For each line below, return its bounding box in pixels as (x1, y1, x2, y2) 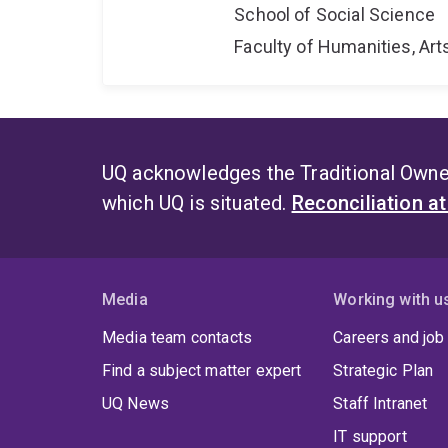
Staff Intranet (333, 394, 428, 414)
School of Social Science (234, 4, 436, 26)
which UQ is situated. (102, 191, 292, 216)
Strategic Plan (333, 361, 434, 381)
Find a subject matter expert (102, 361, 302, 381)
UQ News (102, 394, 170, 414)
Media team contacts (102, 328, 253, 348)
